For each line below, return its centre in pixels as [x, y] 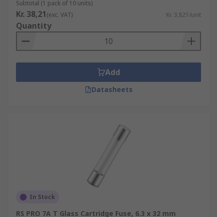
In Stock [42, 197]
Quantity [34, 26]
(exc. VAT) [60, 15]
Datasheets [112, 89]
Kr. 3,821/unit [184, 15]
